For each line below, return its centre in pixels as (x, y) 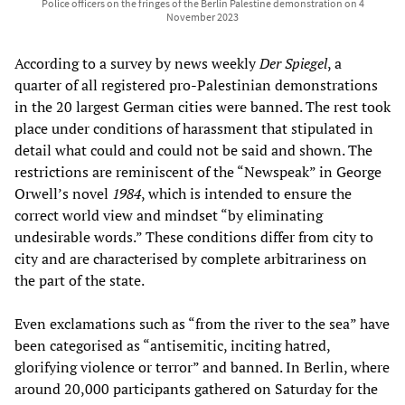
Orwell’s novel (63, 193)
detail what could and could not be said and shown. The (193, 150)
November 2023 (202, 16)
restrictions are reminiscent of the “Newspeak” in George (198, 171)
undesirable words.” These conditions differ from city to (194, 236)
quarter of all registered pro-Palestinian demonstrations (196, 85)
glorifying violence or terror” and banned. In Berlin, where (202, 367)
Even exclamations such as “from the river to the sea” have (202, 323)
